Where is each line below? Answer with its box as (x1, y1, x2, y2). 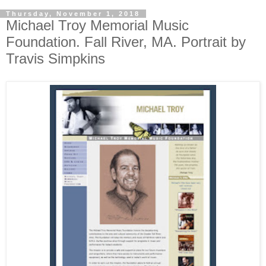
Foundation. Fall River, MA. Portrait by (6, 34, 246, 50)
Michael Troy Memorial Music (6, 17, 189, 33)
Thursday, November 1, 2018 (6, 10, 140, 17)
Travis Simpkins (6, 50, 105, 66)
